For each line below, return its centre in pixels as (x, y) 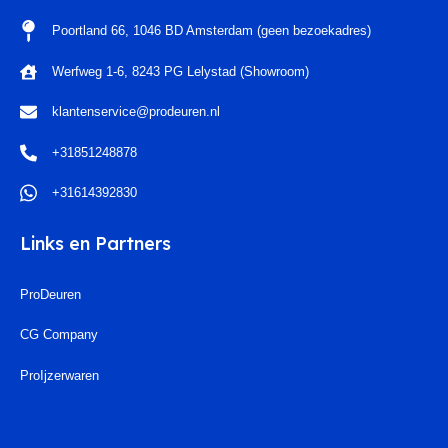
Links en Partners (95, 243)
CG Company (59, 334)
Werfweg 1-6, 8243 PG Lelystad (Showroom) (180, 71)
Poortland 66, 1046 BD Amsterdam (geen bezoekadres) (211, 30)
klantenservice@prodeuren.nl (136, 111)
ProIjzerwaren (59, 375)
